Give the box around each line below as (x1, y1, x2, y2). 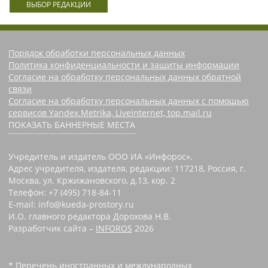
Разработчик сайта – (8, 222, 96, 234)
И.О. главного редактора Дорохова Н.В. (8, 210, 171, 222)
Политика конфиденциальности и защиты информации (8, 59, 239, 71)
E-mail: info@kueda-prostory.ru (8, 198, 134, 210)
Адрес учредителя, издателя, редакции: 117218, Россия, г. (8, 162, 246, 174)
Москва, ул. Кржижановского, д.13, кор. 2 (8, 174, 175, 186)
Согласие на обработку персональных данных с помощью (8, 95, 249, 106)
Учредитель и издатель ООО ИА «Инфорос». (8, 150, 193, 162)
